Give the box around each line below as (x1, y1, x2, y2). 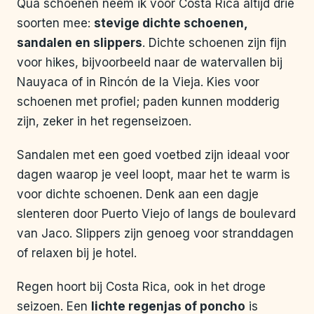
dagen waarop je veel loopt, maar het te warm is (17, 168, 290, 182)
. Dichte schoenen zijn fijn (142, 36, 287, 50)
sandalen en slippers (17, 36, 142, 50)
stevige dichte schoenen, (94, 16, 247, 31)
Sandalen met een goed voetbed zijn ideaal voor (17, 148, 289, 163)
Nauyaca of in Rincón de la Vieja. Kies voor (17, 75, 259, 90)
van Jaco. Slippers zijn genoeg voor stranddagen (17, 226, 294, 241)
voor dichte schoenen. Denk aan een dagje (17, 187, 259, 202)
